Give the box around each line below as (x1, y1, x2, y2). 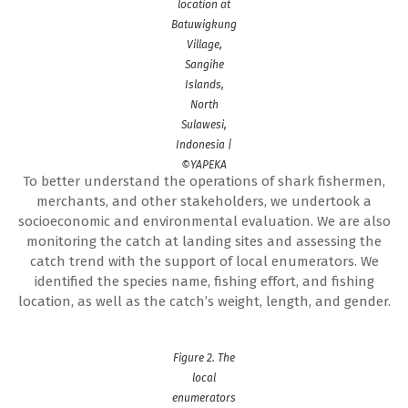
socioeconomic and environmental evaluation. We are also (17, 212, 391, 229)
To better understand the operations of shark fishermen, (23, 172, 385, 189)
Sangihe (184, 57, 224, 71)
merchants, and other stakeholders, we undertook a (36, 192, 372, 209)
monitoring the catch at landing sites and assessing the (26, 232, 382, 250)
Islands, (184, 77, 224, 91)
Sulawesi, (181, 117, 227, 131)
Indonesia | (176, 138, 232, 151)
